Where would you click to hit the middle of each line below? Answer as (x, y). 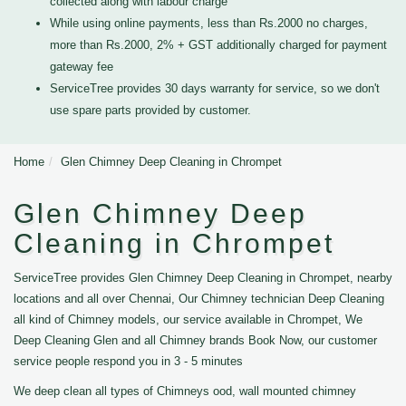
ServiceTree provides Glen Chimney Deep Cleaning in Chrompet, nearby (203, 278)
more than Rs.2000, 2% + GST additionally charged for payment (218, 45)
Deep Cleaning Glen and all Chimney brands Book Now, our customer (195, 340)
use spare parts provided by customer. (150, 110)
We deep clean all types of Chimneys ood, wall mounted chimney (185, 391)
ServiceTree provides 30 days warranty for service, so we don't (215, 88)
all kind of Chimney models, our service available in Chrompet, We (188, 319)
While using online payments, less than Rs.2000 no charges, (209, 23)
